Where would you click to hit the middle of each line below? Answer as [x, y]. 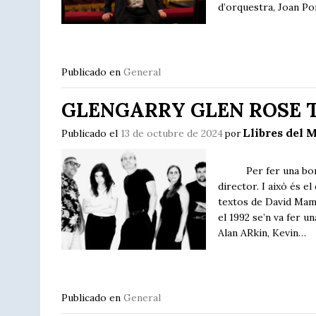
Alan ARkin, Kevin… [262, 232]
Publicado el [91, 133]
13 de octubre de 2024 [172, 133]
